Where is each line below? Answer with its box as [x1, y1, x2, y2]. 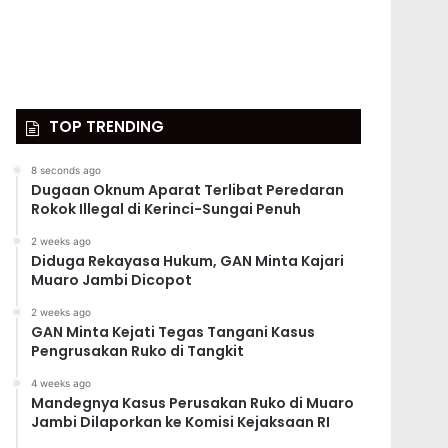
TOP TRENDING [49, 115, 165, 137]
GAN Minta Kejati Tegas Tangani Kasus [31, 321, 316, 342]
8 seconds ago [31, 163, 102, 176]
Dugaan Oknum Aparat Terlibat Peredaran [31, 179, 345, 200]
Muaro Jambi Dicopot [31, 269, 193, 290]
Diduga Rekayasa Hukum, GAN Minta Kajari [31, 250, 345, 271]
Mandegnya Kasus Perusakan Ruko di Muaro [31, 392, 355, 413]
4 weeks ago [31, 376, 92, 389]
